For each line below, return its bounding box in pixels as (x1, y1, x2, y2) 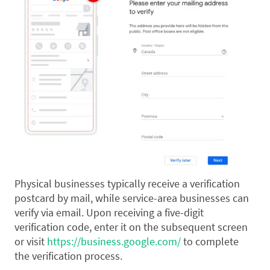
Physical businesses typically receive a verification (14, 177, 240, 191)
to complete (181, 234, 239, 249)
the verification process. (14, 249, 122, 263)
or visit (14, 234, 47, 249)
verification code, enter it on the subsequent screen (14, 220, 248, 234)
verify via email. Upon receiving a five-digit (14, 206, 204, 220)
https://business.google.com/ (47, 234, 181, 249)
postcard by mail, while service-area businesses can (14, 191, 249, 206)
